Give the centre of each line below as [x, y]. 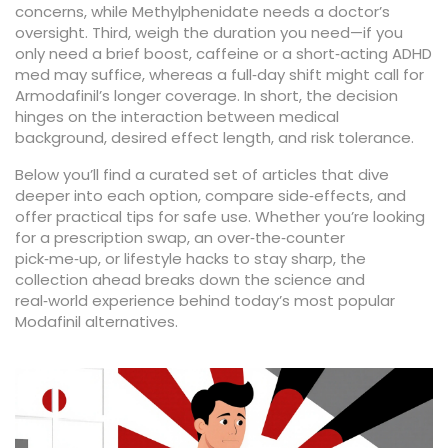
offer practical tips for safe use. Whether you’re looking [220, 216]
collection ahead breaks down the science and [190, 279]
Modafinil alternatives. [96, 321]
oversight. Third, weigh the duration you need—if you [209, 32]
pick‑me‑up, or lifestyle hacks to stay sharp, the [190, 258]
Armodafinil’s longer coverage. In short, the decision [206, 95]
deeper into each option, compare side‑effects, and [210, 195]
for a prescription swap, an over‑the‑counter [180, 237]
